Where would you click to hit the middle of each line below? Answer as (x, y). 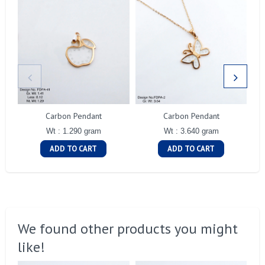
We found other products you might (128, 229)
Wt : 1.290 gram (73, 131)
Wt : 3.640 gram (191, 131)
